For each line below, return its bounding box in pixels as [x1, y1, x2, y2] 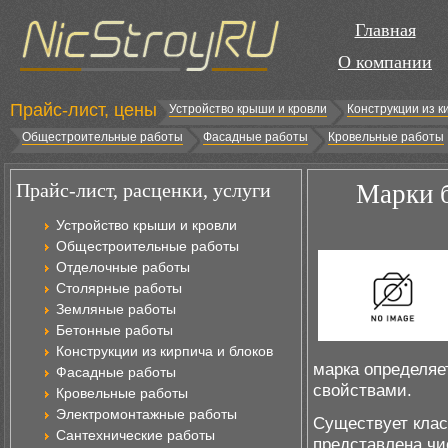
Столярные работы [56, 280, 182, 296]
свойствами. [313, 380, 412, 400]
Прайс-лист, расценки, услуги [16, 179, 271, 201]
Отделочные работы [56, 259, 190, 275]
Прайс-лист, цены [10, 100, 157, 120]
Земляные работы [56, 301, 176, 317]
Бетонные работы [56, 322, 173, 338]
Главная [354, 20, 416, 40]
